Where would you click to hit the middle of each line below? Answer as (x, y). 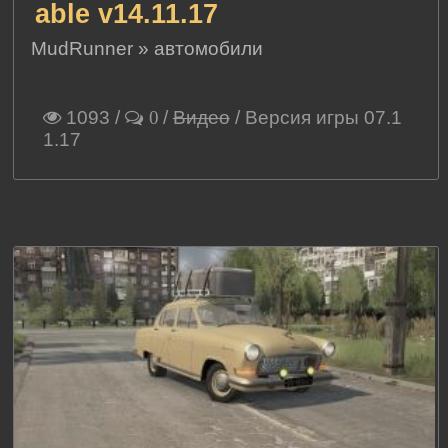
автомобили (209, 49)
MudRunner (82, 49)
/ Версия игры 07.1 (315, 118)
